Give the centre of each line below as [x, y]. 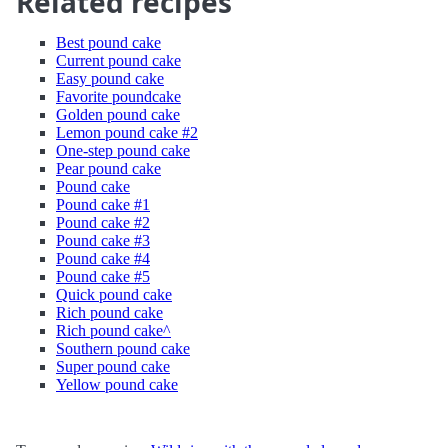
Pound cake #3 [103, 240]
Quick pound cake [114, 294]
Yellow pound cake [117, 384]
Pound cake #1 [103, 204]
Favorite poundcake [118, 96]
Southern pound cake [123, 348]
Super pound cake [113, 366]
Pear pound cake [108, 168]
